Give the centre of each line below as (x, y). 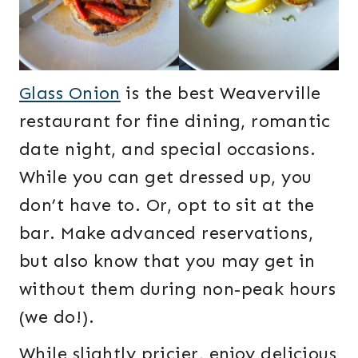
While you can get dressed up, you (166, 177)
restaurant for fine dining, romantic (175, 121)
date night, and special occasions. (167, 149)
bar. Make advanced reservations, (167, 233)
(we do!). (57, 316)
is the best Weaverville (221, 93)
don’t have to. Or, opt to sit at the (167, 205)
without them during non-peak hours (177, 288)
